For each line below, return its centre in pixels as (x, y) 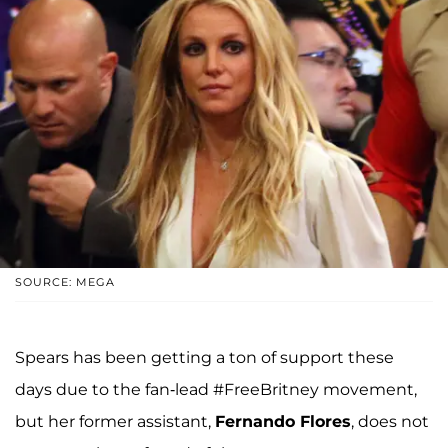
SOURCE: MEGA (65, 281)
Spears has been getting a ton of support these (204, 357)
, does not (390, 421)
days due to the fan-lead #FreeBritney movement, (216, 389)
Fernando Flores (283, 421)
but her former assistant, (115, 421)
